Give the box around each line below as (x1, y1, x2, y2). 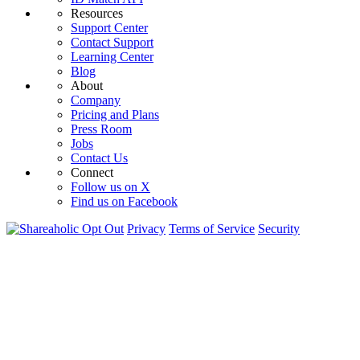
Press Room (71, 122, 132, 136)
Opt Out (82, 222, 124, 235)
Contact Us (71, 151, 128, 165)
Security (258, 222, 300, 235)
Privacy (127, 222, 166, 235)
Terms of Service (169, 222, 255, 235)
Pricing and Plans (71, 108, 159, 121)
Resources (71, 6, 123, 20)
